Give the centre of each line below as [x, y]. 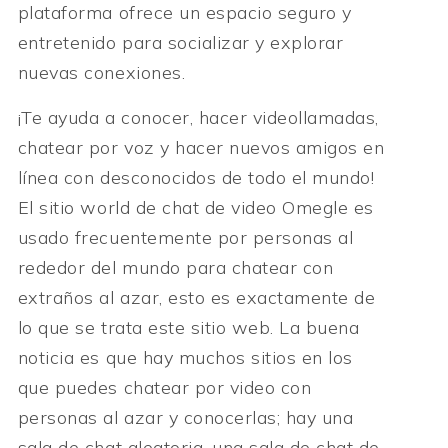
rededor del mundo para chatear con [175, 267]
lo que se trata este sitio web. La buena [188, 327]
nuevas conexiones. [101, 73]
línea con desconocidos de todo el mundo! [196, 177]
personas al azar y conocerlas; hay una [185, 417]
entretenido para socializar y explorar [180, 43]
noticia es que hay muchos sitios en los [185, 357]
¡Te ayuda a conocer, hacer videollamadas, [198, 117]
